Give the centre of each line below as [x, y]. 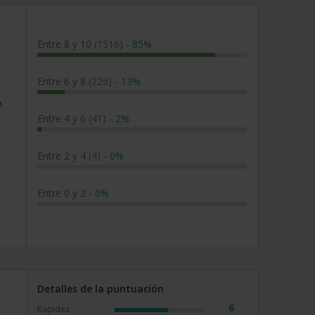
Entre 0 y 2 [63, 193]
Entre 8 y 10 [66, 44]
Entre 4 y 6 [63, 118]
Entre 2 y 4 [63, 156]
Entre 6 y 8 [63, 81]
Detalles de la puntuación [101, 289]
